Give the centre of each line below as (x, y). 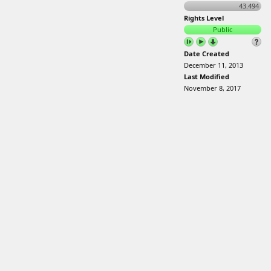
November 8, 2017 (212, 88)
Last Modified (207, 77)
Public (223, 29)
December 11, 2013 (214, 65)
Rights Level (204, 18)
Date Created (207, 54)
